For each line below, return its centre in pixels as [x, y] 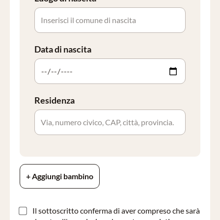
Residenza [55, 100]
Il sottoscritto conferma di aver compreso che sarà [116, 210]
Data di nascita [63, 49]
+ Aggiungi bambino [60, 176]
